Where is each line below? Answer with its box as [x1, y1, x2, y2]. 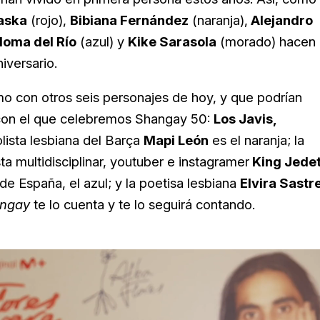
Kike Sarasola [128, 34, 216, 50]
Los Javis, [214, 111, 277, 127]
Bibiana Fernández [70, 12, 189, 29]
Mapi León [144, 132, 209, 149]
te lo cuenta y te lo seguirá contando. [30, 196, 255, 213]
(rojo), [27, 12, 70, 29]
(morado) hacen [216, 34, 316, 50]
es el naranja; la [209, 132, 304, 149]
